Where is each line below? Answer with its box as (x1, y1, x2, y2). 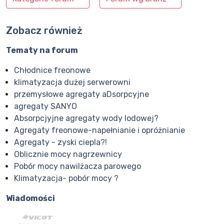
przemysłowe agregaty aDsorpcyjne (14, 89, 149, 99)
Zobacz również (6, 24, 82, 37)
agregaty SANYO (14, 101, 77, 111)
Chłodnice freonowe (14, 65, 90, 75)
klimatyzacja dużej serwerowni (14, 77, 130, 87)
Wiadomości (6, 193, 55, 203)
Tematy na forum (6, 45, 78, 55)
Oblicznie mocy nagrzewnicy (14, 149, 122, 159)
